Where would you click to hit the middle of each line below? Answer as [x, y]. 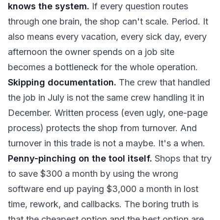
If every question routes [139, 6]
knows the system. [49, 6]
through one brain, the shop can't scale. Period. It [108, 21]
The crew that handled [163, 82]
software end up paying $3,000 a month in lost [103, 189]
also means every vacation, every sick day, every [107, 37]
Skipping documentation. [62, 82]
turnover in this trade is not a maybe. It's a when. [107, 143]
